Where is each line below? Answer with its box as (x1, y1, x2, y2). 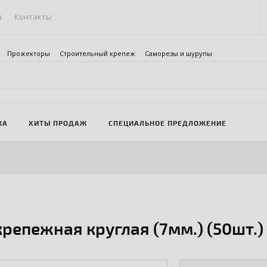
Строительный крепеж (60, 49, 135, 58)
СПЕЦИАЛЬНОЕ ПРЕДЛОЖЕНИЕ (108, 118, 226, 127)
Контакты (14, 11, 52, 22)
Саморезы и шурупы (145, 49, 212, 58)
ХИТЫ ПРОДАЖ (29, 118, 88, 127)
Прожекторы (7, 49, 50, 58)
